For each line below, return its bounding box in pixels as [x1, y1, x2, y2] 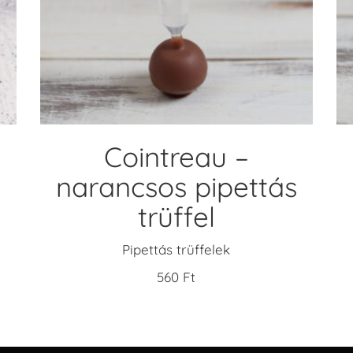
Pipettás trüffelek [122, 240, 231, 258]
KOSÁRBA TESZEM [119, 20, 233, 35]
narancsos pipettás [55, 169, 297, 204]
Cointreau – [103, 139, 249, 174]
